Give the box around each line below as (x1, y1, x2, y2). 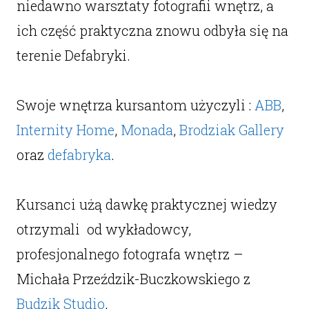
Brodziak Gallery (179, 121, 284, 139)
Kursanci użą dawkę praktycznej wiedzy (16, 195, 277, 213)
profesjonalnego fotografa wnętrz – (16, 245, 243, 263)
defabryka (47, 146, 111, 163)
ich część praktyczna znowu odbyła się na (16, 21, 288, 39)
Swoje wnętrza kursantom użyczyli (16, 96, 249, 114)
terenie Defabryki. (16, 46, 130, 64)
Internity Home (16, 121, 114, 139)
